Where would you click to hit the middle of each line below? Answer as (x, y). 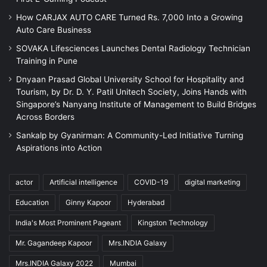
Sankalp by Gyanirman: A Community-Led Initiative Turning (130, 136)
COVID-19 (151, 182)
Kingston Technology (173, 223)
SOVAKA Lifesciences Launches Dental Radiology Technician (133, 49)
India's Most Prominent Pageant (68, 223)
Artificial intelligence (83, 182)
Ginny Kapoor (88, 203)
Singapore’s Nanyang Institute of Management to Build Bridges (136, 105)
